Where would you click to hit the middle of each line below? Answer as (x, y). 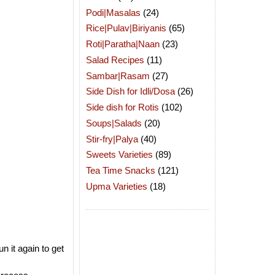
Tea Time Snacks (121, 170)
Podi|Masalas (113, 12)
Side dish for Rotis (122, 107)
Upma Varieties (117, 186)
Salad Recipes (115, 60)
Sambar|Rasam (118, 76)
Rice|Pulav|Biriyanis (126, 28)
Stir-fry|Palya (112, 139)
